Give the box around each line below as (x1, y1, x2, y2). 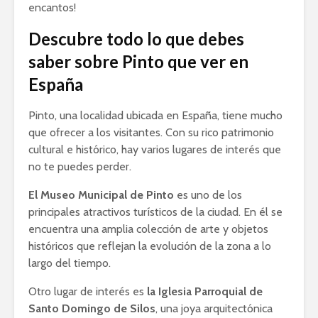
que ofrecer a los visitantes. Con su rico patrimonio (28, 126, 274, 139)
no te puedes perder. (28, 160, 131, 173)
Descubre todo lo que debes (28, 28, 244, 49)
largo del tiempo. (28, 256, 111, 270)
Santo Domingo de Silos (28, 302, 155, 315)
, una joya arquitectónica (155, 302, 273, 315)
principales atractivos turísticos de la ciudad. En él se (28, 205, 283, 219)
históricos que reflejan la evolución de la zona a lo (28, 239, 271, 253)
